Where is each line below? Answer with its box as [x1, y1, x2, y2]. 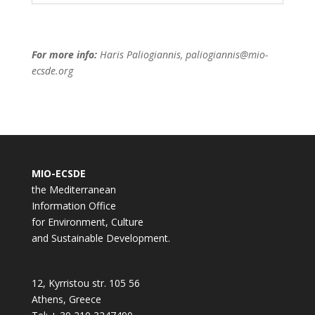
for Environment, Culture [31, 215, 143, 229]
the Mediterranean [31, 183, 116, 197]
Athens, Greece [31, 292, 101, 307]
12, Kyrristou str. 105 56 [31, 276, 140, 290]
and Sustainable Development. [31, 231, 170, 245]
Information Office [31, 199, 116, 213]
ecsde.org [31, 64, 73, 78]
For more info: [31, 48, 97, 62]
